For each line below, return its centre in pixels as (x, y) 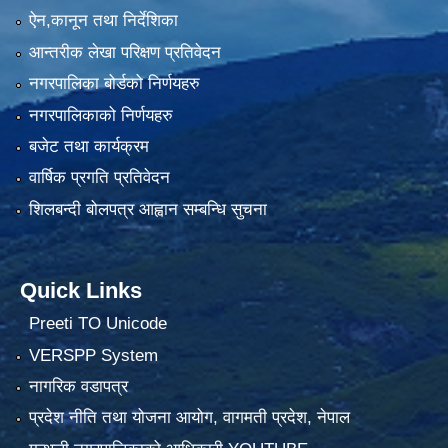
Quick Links (81, 290)
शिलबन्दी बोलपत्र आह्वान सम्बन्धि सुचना (147, 209)
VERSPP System (93, 355)
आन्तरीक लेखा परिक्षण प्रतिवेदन (124, 52)
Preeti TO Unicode (97, 324)
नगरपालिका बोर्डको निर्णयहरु (114, 84)
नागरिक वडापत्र (78, 386)
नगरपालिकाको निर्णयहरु (100, 115)
